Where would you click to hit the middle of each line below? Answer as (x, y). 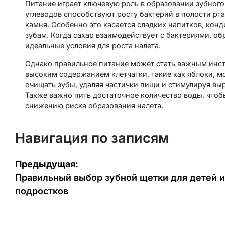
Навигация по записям (92, 138)
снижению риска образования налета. (94, 106)
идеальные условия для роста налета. (93, 46)
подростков (42, 191)
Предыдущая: (47, 164)
